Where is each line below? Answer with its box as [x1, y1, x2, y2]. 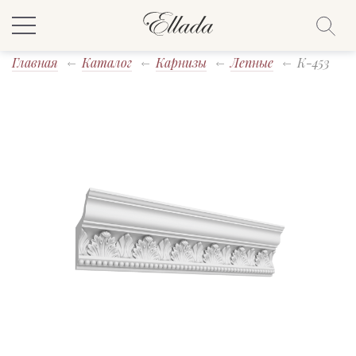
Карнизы [156, 54, 207, 71]
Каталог [82, 54, 132, 71]
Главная [12, 54, 58, 71]
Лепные [230, 54, 273, 71]
